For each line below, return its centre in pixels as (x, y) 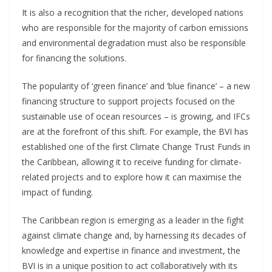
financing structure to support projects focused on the (128, 101)
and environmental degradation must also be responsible (134, 42)
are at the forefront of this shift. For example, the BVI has (135, 131)
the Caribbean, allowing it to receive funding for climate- (132, 161)
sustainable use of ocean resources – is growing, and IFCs (136, 116)
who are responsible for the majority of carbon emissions (135, 27)
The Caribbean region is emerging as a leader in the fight (133, 220)
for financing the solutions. (74, 58)
